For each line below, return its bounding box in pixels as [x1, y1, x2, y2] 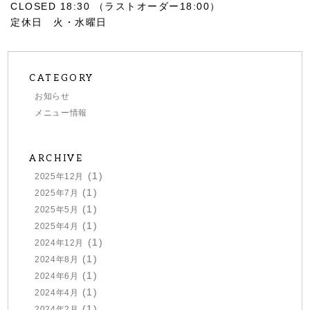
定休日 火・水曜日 [10, 16, 107, 28]
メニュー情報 [35, 107, 87, 118]
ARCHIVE [29, 152, 84, 164]
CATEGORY [29, 72, 95, 84]
